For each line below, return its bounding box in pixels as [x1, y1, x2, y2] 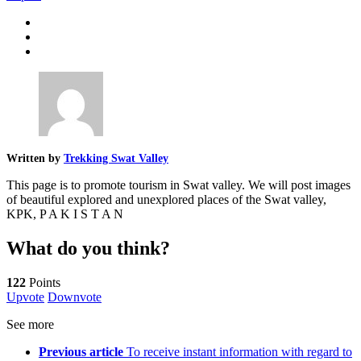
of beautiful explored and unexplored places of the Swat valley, [6, 193, 326, 207]
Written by [6, 152, 64, 165]
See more [6, 317, 54, 331]
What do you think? [6, 238, 170, 259]
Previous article [39, 345, 123, 359]
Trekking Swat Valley [64, 152, 168, 165]
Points [26, 276, 60, 289]
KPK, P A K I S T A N [6, 207, 123, 222]
